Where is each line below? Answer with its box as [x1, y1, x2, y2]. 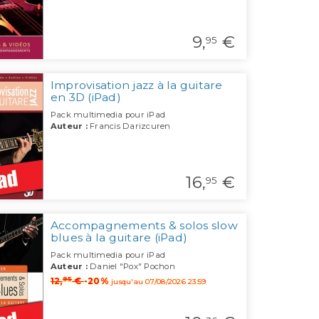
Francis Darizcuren [87, 121, 171, 132]
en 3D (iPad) [50, 90, 121, 105]
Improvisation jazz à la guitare [50, 78, 223, 93]
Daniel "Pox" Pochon [87, 261, 175, 272]
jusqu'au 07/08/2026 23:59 [111, 277, 206, 287]
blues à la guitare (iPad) [50, 231, 188, 245]
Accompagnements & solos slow [50, 219, 238, 233]
